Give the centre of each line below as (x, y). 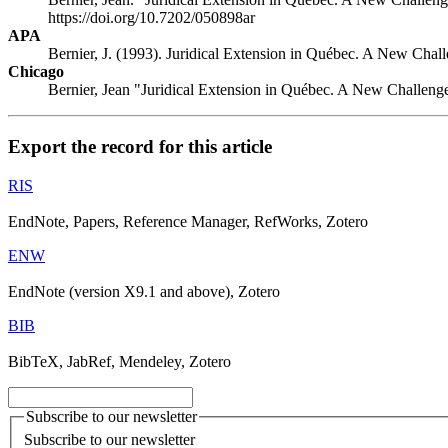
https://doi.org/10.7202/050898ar (151, 18)
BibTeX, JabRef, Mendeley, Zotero (119, 361)
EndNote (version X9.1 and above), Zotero (144, 291)
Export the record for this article (140, 146)
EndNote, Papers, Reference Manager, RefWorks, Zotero (188, 221)
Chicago (36, 72)
